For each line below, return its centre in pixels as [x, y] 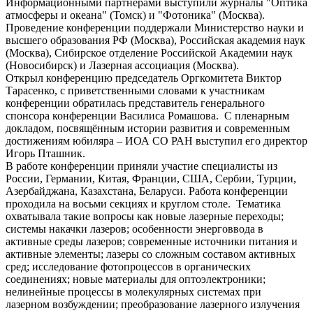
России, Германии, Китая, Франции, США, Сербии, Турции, [151, 179]
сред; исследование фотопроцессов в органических [128, 267]
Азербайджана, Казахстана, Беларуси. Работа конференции [147, 191]
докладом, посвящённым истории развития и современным [148, 129]
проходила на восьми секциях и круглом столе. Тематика [143, 204]
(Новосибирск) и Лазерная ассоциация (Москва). [122, 66]
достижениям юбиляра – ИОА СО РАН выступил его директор [156, 141]
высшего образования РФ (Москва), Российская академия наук [155, 41]
